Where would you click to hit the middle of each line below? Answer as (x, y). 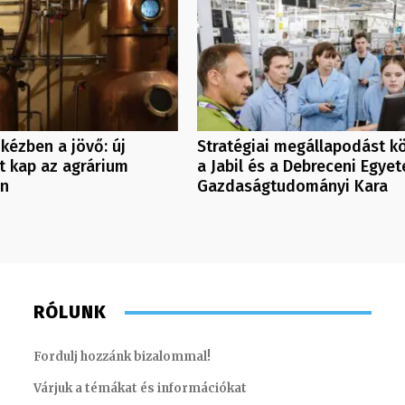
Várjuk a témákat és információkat (141, 389)
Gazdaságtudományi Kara (292, 187)
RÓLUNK (71, 312)
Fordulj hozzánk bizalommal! (122, 357)
